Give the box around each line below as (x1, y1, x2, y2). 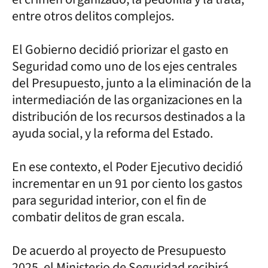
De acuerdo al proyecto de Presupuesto (12, 240, 226, 260)
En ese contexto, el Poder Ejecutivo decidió (12, 157, 243, 176)
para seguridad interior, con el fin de (12, 190, 206, 210)
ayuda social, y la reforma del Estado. (12, 123, 213, 143)
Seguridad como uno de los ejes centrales (12, 56, 237, 76)
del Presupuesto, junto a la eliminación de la (12, 73, 251, 93)
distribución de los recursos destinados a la (12, 106, 245, 126)
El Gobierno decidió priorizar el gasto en (12, 39, 229, 59)
